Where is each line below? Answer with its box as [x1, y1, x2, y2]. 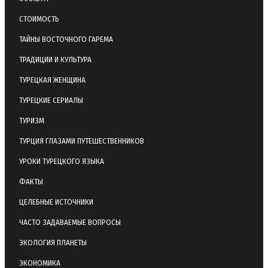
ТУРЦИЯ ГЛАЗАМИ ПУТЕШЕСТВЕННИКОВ [19, 136, 144, 145]
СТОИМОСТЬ [19, 14, 59, 23]
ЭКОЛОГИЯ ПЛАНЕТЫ [19, 237, 87, 247]
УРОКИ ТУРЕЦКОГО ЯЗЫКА [19, 156, 104, 166]
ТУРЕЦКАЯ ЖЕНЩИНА [19, 75, 86, 84]
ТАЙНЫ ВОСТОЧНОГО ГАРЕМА [19, 34, 113, 44]
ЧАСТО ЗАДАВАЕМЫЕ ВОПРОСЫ [19, 217, 121, 227]
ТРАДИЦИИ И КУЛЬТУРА [19, 54, 92, 64]
